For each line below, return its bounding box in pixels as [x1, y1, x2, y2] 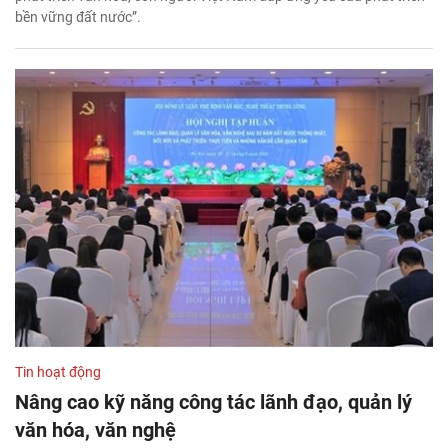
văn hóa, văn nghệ [15, 418, 176, 443]
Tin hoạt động [15, 364, 101, 381]
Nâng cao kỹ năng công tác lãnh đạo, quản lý [15, 390, 412, 415]
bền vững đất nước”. [15, 8, 141, 25]
